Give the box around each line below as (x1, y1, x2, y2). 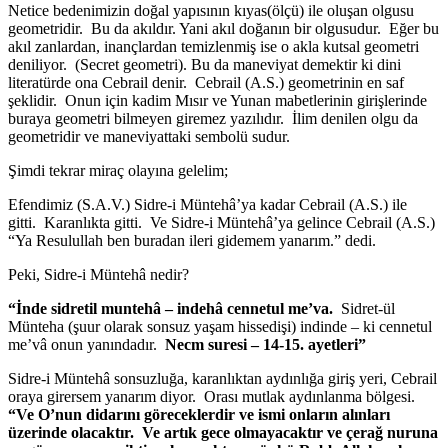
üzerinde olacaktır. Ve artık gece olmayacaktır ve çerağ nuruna (8, 423, 438, 441)
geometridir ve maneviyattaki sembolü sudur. (8, 127, 290, 145)
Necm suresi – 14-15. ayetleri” (161, 335, 366, 353)
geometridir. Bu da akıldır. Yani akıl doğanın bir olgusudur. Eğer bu (8, 19, 439, 37)
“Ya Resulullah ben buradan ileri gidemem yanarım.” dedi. (8, 231, 376, 249)
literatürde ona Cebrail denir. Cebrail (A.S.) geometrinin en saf (8, 73, 404, 91)
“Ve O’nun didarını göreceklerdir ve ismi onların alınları (8, 405, 390, 423)
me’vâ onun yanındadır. (8, 335, 161, 353)
